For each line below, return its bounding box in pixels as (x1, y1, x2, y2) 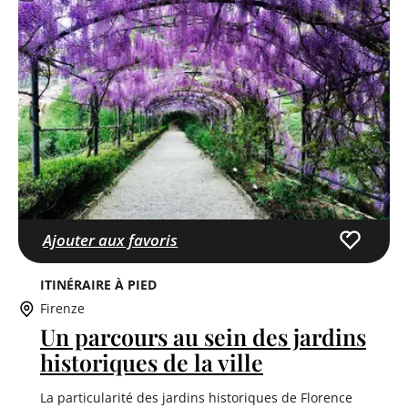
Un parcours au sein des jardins (40, 321, 366, 352)
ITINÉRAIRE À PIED (40, 276, 157, 294)
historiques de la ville (40, 347, 263, 378)
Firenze (40, 300, 85, 318)
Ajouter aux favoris (43, 229, 178, 250)
